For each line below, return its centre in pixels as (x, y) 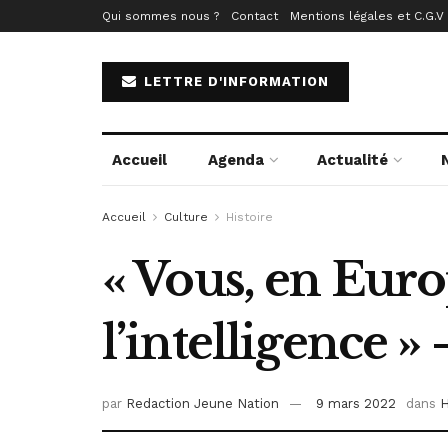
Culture (186, 217)
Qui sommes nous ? (160, 16)
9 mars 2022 (356, 404)
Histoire (249, 217)
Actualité (353, 160)
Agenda (235, 160)
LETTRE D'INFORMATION (234, 81)
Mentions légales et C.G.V (367, 16)
